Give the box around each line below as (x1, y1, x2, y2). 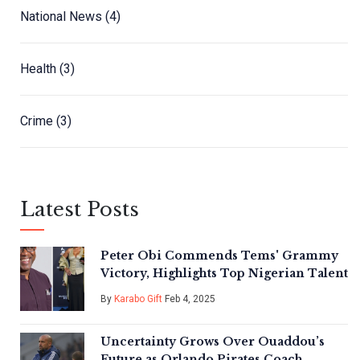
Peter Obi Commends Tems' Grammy (100, 248, 338, 264)
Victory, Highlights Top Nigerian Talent (100, 266, 348, 281)
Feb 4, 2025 (162, 293, 215, 305)
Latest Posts (20, 198, 139, 222)
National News (20, 9, 105, 25)
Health (20, 61, 59, 77)
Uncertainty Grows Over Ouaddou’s (100, 334, 325, 350)
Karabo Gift (114, 293, 162, 305)
